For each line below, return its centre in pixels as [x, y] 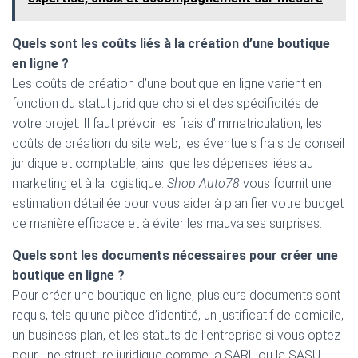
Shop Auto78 [203, 183]
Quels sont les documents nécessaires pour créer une [175, 255]
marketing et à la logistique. [89, 183]
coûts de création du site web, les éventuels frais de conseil [178, 143]
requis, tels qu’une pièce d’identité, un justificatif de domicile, [178, 315]
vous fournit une [286, 183]
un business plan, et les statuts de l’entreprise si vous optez [176, 335]
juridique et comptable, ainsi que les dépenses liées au [163, 163]
